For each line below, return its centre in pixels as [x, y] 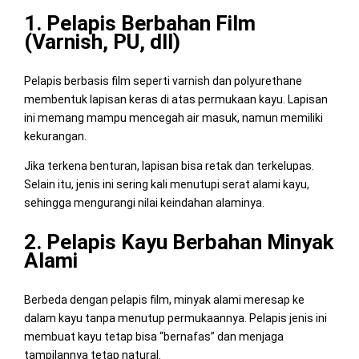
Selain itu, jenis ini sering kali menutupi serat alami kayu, [166, 184]
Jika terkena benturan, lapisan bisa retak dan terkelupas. [169, 165]
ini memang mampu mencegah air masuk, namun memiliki [173, 117]
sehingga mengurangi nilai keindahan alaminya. [144, 202]
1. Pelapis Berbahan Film [139, 23]
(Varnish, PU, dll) [102, 41]
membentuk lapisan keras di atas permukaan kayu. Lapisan [175, 99]
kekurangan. [55, 136]
